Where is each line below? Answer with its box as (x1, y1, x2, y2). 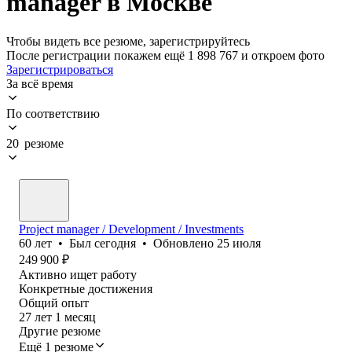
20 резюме (6, 136, 64, 150)
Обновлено (153, 236, 217, 250)
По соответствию (6, 106, 100, 120)
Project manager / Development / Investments (19, 222, 244, 236)
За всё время (6, 76, 73, 90)
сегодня (94, 236, 136, 250)
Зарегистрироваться (6, 62, 113, 76)
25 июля (217, 236, 261, 250)
